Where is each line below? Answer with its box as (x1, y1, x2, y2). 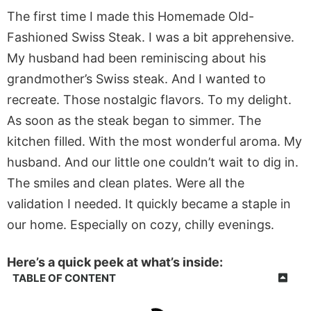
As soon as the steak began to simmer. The (7, 112, 261, 128)
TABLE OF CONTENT (12, 271, 116, 285)
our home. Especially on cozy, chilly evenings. (7, 217, 274, 232)
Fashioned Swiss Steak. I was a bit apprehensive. (7, 29, 294, 44)
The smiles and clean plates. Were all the (7, 175, 244, 190)
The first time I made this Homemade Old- (7, 8, 254, 24)
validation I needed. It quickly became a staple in (7, 196, 291, 211)
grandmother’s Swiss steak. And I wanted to (7, 71, 266, 86)
